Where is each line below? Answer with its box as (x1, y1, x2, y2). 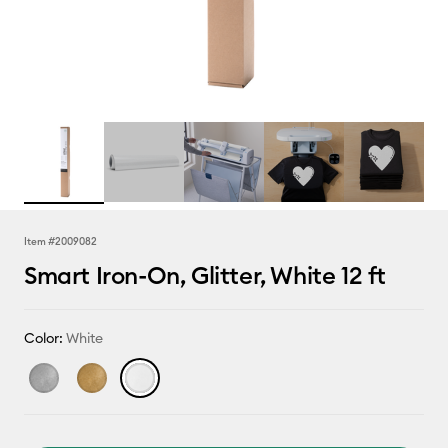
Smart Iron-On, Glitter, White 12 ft (24, 260, 386, 290)
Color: (24, 329, 66, 347)
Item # (24, 235, 55, 248)
